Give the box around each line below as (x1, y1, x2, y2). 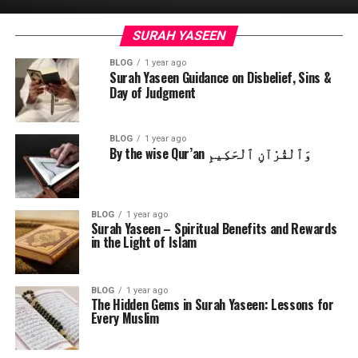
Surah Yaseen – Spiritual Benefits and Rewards (90, 219, 337, 238)
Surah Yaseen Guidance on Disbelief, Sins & (109, 68, 332, 87)
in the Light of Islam (90, 233, 197, 252)
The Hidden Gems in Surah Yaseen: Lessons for (90, 295, 334, 314)
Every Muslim (90, 308, 159, 328)
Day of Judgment (109, 83, 197, 102)
